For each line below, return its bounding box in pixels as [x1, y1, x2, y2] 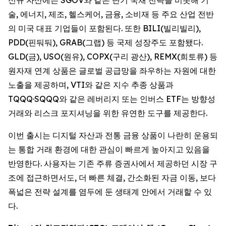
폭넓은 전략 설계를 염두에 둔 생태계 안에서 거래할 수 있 [8, 186, 212, 197]
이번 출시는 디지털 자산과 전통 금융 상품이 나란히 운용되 [8, 130, 218, 140]
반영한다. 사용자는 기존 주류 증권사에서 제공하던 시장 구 [8, 158, 217, 168]
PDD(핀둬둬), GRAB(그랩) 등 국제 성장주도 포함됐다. [8, 37, 203, 47]
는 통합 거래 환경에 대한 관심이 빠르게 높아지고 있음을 [8, 144, 210, 154]
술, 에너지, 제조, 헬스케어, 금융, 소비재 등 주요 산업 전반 [8, 9, 214, 19]
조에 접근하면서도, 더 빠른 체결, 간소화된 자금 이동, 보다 [8, 172, 216, 183]
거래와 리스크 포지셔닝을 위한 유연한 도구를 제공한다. [8, 107, 207, 118]
